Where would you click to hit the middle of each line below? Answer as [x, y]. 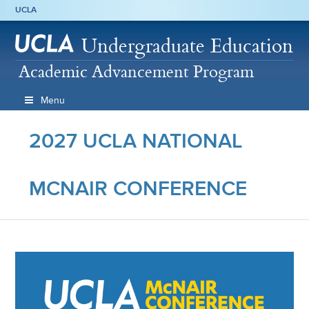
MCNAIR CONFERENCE [138, 188]
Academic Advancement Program [137, 71]
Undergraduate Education [188, 45]
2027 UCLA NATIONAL [136, 141]
